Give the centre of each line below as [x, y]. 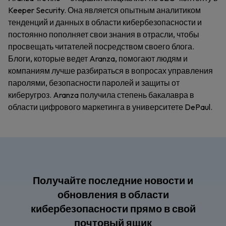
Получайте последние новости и [113, 180]
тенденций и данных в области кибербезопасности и [105, 22]
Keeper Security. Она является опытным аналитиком [104, 10]
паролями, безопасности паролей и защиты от [94, 83]
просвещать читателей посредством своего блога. [101, 46]
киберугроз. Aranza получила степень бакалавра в [101, 95]
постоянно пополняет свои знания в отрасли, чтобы [104, 34]
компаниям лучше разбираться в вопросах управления [110, 71]
